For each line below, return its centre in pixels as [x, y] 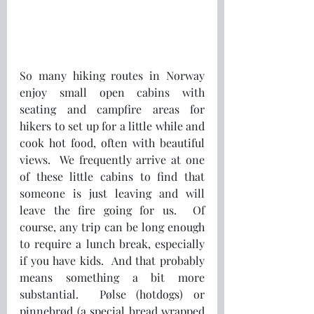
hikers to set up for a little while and [112, 126]
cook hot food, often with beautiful [112, 143]
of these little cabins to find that [112, 176]
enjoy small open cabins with [112, 92]
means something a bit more [112, 277]
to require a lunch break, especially [112, 244]
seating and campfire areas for [112, 109]
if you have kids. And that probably [112, 260]
